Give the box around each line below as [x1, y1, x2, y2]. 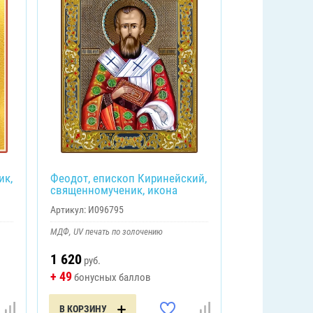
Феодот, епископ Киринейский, [50, 170, 207, 185]
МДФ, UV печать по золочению [50, 226, 163, 237]
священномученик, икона [50, 182, 177, 197]
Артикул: [50, 203, 86, 215]
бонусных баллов [71, 270, 151, 284]
